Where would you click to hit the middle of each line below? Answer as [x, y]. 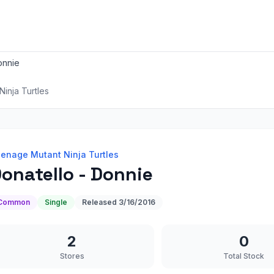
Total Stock [244, 256]
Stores [72, 256]
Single [56, 202]
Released [100, 202]
